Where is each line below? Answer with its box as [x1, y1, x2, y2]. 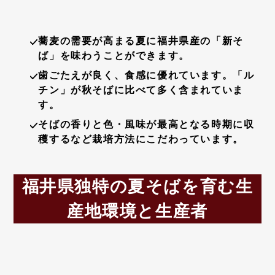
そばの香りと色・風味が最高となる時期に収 [38, 119, 255, 130]
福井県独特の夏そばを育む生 [21, 177, 254, 196]
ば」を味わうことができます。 [38, 50, 190, 61]
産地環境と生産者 [67, 202, 208, 221]
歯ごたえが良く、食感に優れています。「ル [38, 70, 255, 81]
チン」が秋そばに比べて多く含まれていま [38, 85, 244, 96]
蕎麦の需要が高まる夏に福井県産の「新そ [38, 36, 244, 47]
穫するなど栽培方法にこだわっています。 [38, 134, 244, 145]
